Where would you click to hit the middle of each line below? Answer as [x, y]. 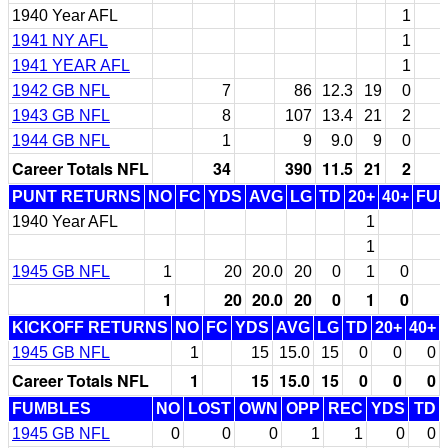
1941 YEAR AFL [71, 65]
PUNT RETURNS [76, 196]
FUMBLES [51, 408]
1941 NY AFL [60, 40]
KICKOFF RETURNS [90, 327]
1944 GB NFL [61, 140]
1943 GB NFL [61, 115]
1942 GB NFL [61, 90]
